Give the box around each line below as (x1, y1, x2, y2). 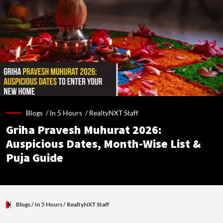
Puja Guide (6, 151, 63, 166)
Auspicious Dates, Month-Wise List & (6, 137, 201, 152)
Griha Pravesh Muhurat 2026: (6, 123, 162, 138)
